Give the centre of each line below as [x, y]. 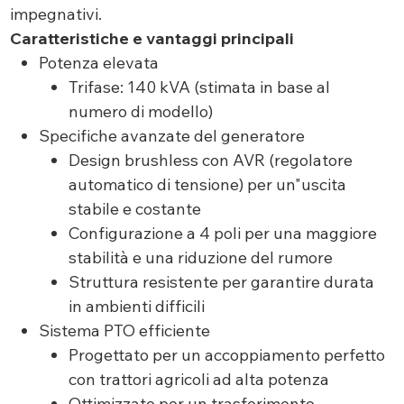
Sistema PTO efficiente [125, 331]
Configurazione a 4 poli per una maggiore [222, 234]
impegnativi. [55, 14]
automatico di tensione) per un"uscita [207, 185]
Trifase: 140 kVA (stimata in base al [199, 87]
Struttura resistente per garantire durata [221, 282]
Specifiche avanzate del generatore [172, 136]
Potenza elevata [99, 63]
